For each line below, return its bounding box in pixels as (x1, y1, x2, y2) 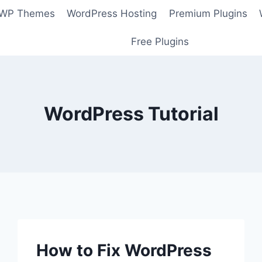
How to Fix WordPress (36, 240, 212, 260)
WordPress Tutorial (43, 102, 219, 125)
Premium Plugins (168, 8, 247, 20)
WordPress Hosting (67, 8, 157, 20)
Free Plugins (130, 35, 189, 47)
